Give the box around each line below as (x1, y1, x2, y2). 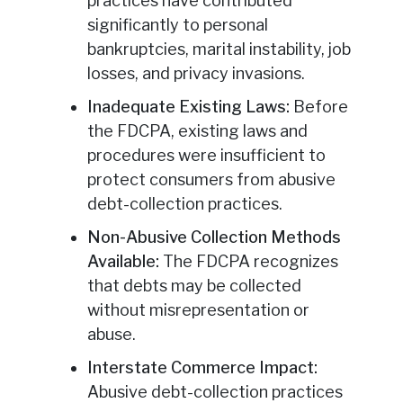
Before (289, 97, 348, 117)
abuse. (86, 325, 136, 345)
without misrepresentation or (86, 300, 309, 320)
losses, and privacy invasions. (86, 64, 305, 84)
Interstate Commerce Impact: (86, 358, 318, 378)
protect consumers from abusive (86, 170, 336, 190)
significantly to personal (86, 15, 268, 35)
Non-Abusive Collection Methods (86, 228, 341, 247)
